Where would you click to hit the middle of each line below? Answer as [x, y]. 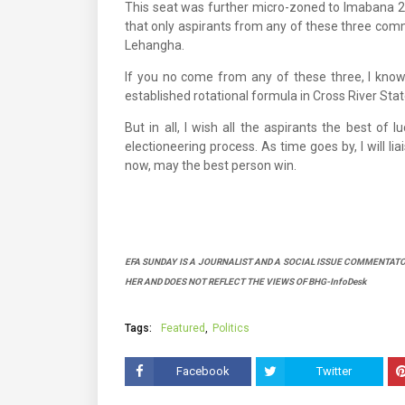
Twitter [334, 371]
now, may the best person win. [211, 165]
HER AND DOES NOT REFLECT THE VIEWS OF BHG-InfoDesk [245, 282]
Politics [231, 328]
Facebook [202, 371]
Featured [183, 328]
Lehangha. [155, 45]
